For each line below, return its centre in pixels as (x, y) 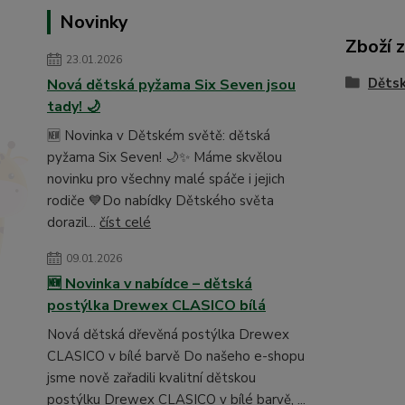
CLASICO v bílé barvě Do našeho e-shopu (176, 356)
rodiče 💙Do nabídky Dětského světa (160, 200)
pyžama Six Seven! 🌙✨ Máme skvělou (165, 157)
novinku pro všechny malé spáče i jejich (166, 179)
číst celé (125, 222)
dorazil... (73, 222)
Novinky (94, 22)
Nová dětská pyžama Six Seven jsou (171, 85)
